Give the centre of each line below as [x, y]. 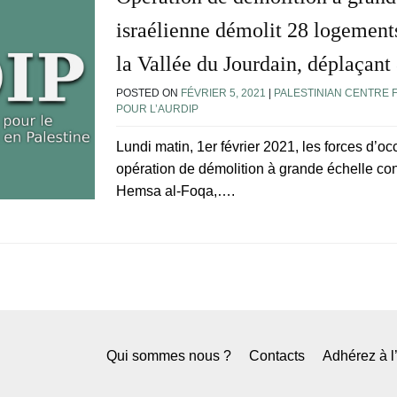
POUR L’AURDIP [157, 109]
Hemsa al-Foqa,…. [175, 191]
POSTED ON [148, 93]
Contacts [277, 356]
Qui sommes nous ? [169, 356]
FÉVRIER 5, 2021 [223, 93]
